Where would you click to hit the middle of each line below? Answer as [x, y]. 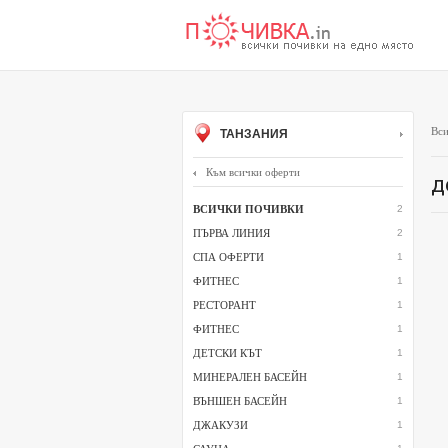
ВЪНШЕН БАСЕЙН [240, 401]
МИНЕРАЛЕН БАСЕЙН [250, 377]
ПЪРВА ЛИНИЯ [231, 233]
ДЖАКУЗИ [220, 425]
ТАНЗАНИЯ [252, 134]
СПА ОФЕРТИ [228, 257]
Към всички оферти [253, 172]
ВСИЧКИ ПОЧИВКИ [248, 209]
